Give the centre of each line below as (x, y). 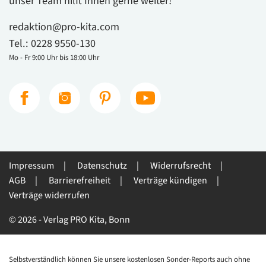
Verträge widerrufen (49, 195)
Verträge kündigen (170, 180)
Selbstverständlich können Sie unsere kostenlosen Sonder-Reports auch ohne (129, 259)
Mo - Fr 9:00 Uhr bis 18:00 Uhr (54, 57)
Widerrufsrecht (180, 165)
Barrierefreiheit (80, 180)
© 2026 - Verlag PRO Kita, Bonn (69, 219)
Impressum (31, 165)
